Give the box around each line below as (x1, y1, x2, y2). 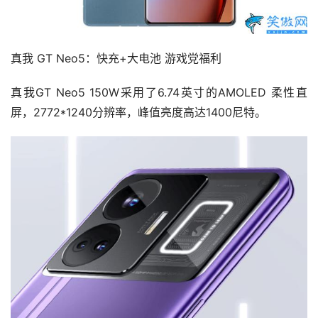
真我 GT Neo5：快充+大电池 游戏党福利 (11, 51, 221, 66)
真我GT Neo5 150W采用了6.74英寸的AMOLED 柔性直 (11, 85, 307, 100)
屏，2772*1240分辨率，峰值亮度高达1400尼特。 (11, 105, 266, 120)
